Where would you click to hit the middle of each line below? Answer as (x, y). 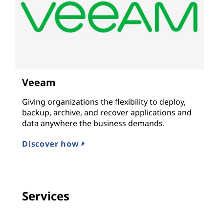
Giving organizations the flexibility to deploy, (104, 102)
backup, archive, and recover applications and (107, 113)
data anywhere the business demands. (93, 123)
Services (46, 196)
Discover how (52, 144)
